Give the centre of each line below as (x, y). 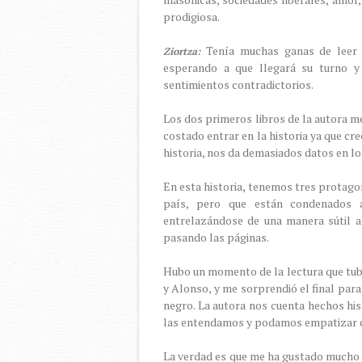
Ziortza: (182, 51)
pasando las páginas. (217, 237)
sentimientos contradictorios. (239, 84)
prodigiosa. (192, 17)
